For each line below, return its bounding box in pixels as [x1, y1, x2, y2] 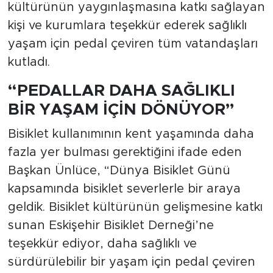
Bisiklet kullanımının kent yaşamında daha [7, 127, 254, 140]
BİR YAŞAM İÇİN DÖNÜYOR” [7, 102, 234, 118]
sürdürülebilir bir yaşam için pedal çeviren [7, 255, 255, 268]
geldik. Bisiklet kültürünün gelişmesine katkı [7, 200, 263, 213]
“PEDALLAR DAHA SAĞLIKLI [7, 83, 235, 99]
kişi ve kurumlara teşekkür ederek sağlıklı [7, 19, 247, 32]
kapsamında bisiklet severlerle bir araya [7, 182, 241, 195]
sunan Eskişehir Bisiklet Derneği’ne [7, 219, 214, 232]
